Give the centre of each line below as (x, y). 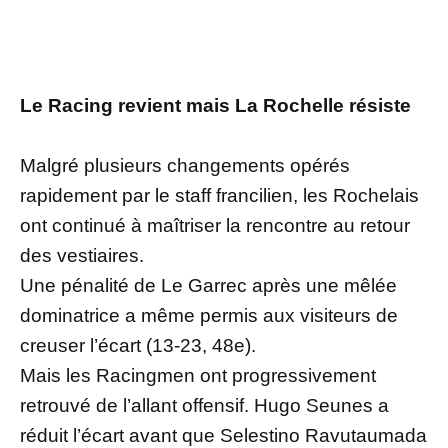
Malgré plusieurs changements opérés (185, 166)
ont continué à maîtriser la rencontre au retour (215, 226)
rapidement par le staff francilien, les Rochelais (219, 196)
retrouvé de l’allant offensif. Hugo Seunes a (204, 406)
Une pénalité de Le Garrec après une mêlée (208, 286)
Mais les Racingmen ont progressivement (198, 376)
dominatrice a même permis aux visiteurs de (209, 316)
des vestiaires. (82, 256)
